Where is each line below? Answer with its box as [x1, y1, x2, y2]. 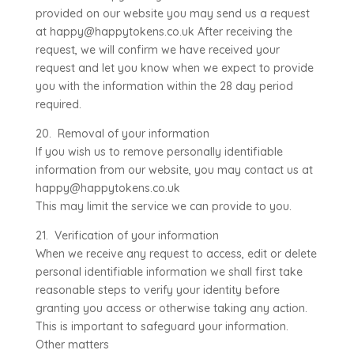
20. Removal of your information [35, 126, 209, 141]
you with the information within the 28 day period [35, 79, 293, 93]
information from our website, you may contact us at [35, 163, 313, 177]
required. [35, 97, 81, 111]
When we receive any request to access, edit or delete [35, 247, 317, 261]
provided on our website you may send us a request [35, 6, 310, 21]
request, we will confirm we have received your [35, 43, 280, 57]
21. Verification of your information [35, 228, 219, 243]
